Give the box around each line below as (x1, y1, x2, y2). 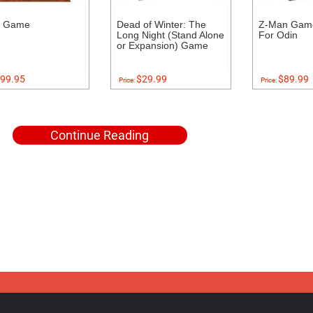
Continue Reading (50, 128, 150, 143)
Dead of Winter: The (116, 19, 206, 30)
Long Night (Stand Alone (116, 29, 224, 41)
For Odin (258, 29, 298, 41)
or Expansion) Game (116, 40, 208, 51)
